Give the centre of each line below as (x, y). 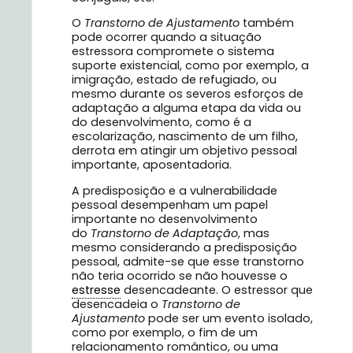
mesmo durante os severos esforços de (188, 94)
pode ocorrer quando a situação (167, 37)
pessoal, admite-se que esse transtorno (188, 261)
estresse (96, 290)
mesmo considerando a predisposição (184, 247)
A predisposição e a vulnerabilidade (175, 190)
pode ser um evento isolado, (230, 318)
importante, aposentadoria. (152, 165)
